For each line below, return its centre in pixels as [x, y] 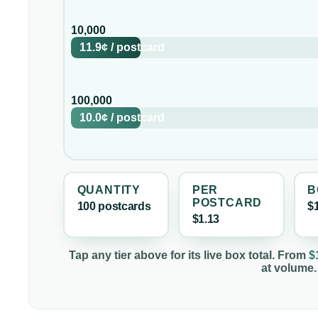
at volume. [289, 268]
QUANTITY [109, 190]
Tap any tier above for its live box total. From [189, 255]
